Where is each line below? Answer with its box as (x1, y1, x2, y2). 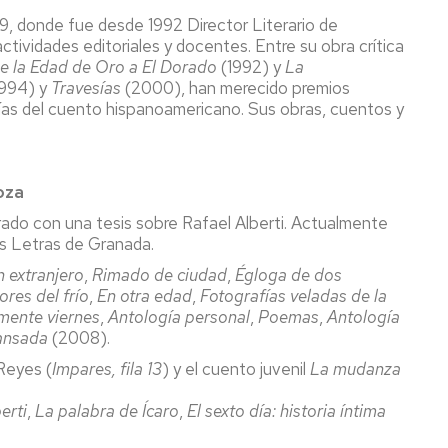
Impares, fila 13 (52, 357, 162, 380)
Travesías (51, 76, 121, 99)
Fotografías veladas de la (200, 284, 387, 307)
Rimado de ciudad (92, 263, 227, 286)
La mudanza (310, 357, 401, 380)
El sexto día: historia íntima (187, 399, 386, 422)
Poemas (258, 305, 319, 328)
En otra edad (97, 284, 192, 307)
